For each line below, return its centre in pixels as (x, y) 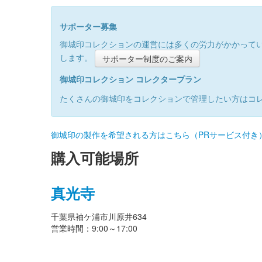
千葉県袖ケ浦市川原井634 (99, 216)
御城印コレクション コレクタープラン (130, 79)
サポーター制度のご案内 (147, 58)
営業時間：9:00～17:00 (94, 228)
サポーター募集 (88, 26)
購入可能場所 (95, 158)
